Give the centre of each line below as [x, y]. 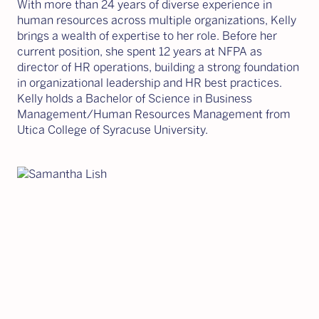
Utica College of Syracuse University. [113, 130]
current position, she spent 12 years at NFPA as [140, 52]
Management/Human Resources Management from [154, 114]
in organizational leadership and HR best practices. [150, 83]
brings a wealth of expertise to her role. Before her [147, 36]
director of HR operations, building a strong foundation [158, 67]
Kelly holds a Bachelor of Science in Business [135, 99]
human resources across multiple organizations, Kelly [157, 20]
